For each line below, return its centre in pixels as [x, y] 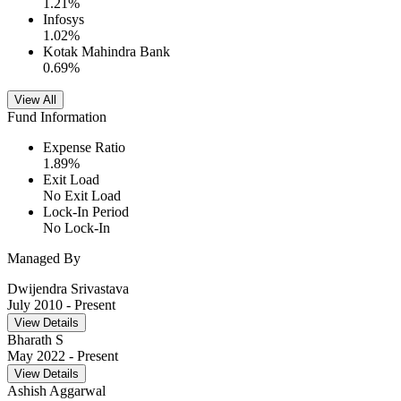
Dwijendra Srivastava [68, 289]
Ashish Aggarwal [56, 391]
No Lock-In [77, 228]
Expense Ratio [84, 148]
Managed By [44, 259]
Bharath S [35, 340]
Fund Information [57, 117]
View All [35, 100]
